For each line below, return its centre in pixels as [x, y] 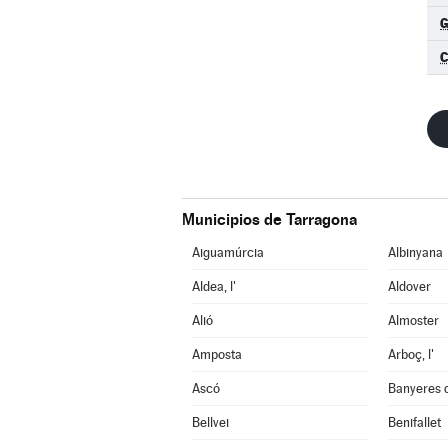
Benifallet [414, 422]
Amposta [216, 354]
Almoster [413, 320]
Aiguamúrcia [227, 252]
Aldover [409, 286]
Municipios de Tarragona [269, 219]
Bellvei [210, 422]
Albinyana [415, 252]
